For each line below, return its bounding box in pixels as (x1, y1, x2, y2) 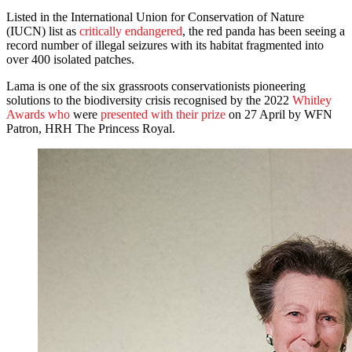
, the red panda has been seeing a (182, 24, 345, 38)
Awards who (6, 108, 70, 122)
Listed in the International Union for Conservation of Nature (6, 10, 304, 24)
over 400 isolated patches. (6, 53, 137, 67)
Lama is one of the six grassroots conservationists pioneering (6, 79, 306, 93)
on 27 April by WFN (225, 108, 332, 122)
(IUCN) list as (6, 24, 79, 38)
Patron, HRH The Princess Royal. (6, 122, 175, 136)
